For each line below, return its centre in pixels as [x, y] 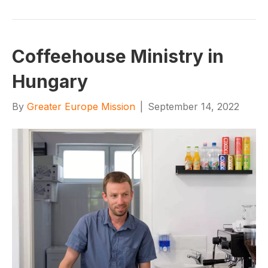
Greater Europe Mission [81, 106]
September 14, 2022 [194, 106]
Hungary [50, 81]
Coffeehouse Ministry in [118, 56]
